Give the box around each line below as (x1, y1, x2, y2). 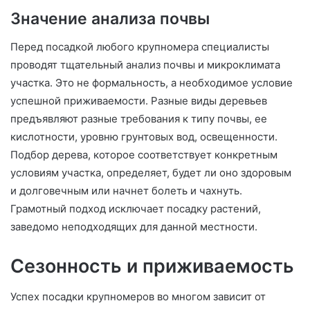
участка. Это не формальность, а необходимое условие (10, 75, 293, 89)
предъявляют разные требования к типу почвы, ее (10, 111, 267, 125)
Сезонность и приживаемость (10, 254, 294, 277)
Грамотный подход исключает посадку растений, (10, 201, 261, 215)
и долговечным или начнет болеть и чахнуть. (10, 183, 242, 197)
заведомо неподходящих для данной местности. (10, 219, 257, 233)
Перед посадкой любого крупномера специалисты (10, 39, 269, 53)
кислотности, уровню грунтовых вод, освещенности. (10, 129, 277, 143)
